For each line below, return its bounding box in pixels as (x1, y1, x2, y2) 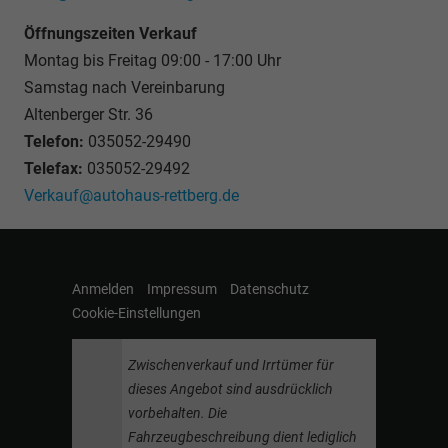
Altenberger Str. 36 (24, 104, 153, 124)
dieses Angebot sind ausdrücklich (128, 380, 333, 397)
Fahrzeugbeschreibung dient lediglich (128, 428, 357, 445)
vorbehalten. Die (128, 404, 227, 421)
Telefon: (24, 131, 84, 151)
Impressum (147, 280, 217, 297)
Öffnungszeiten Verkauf (24, 23, 197, 43)
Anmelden (72, 280, 134, 297)
